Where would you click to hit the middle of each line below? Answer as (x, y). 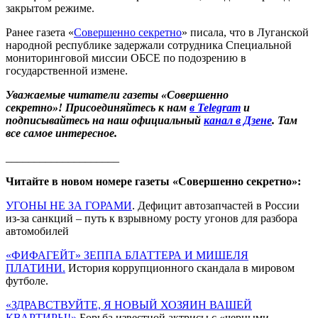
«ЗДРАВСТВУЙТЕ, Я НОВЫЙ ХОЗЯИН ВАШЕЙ (129, 305)
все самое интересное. (63, 133)
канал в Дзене (238, 120)
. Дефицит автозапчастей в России (216, 205)
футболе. (27, 280)
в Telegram (215, 107)
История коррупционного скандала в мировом (180, 268)
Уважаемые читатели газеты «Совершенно (117, 94)
